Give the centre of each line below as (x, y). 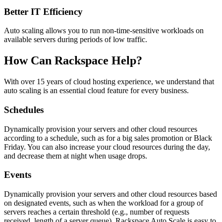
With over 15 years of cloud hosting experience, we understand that (109, 82)
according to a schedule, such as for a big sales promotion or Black (108, 138)
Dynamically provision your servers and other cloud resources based (111, 194)
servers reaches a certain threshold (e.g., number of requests (97, 212)
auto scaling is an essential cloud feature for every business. (96, 91)
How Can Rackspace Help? (73, 61)
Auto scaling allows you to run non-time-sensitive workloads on (104, 31)
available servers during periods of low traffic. (76, 40)
